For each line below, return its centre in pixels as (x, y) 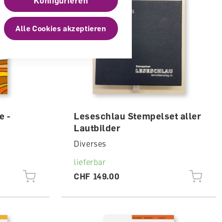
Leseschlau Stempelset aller (138, 116)
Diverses (90, 144)
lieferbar (90, 162)
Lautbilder (97, 128)
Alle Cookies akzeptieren (61, 28)
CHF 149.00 (97, 176)
